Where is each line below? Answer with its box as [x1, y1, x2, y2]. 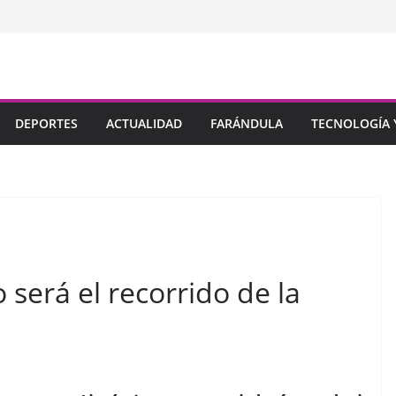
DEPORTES [15, 115, 78, 132]
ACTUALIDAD [106, 115, 182, 132]
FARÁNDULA [210, 115, 283, 132]
